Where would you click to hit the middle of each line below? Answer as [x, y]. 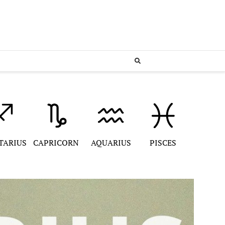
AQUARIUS [111, 143]
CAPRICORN [56, 143]
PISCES [163, 143]
